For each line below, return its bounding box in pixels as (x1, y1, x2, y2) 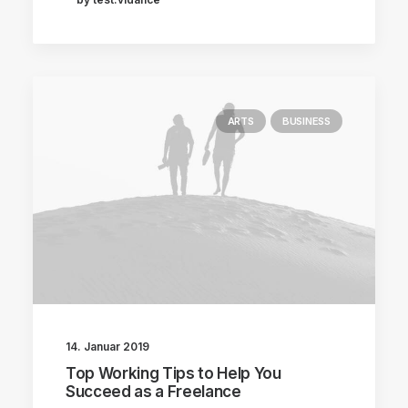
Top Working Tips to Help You (66, 363, 281, 382)
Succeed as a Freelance (66, 382, 241, 401)
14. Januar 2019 (66, 339, 149, 353)
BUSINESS (281, 115, 331, 127)
